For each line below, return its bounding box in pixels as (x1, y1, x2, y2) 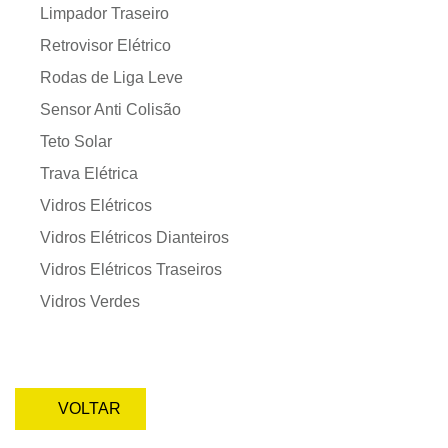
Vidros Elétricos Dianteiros (40, 229, 229, 247)
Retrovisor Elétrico (40, 37, 171, 55)
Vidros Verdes (40, 293, 140, 311)
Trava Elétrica (40, 165, 138, 183)
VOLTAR (50, 400, 121, 418)
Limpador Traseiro (40, 5, 169, 23)
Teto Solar (40, 133, 112, 151)
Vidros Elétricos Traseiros (40, 261, 222, 279)
